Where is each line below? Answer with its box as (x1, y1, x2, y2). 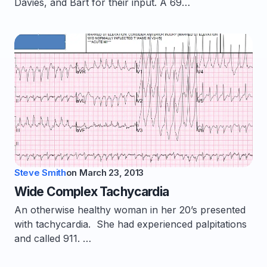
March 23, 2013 (79, 167, 144, 178)
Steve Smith (14, 167, 66, 178)
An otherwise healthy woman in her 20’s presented (14, 204, 246, 216)
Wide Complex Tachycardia (14, 184, 169, 199)
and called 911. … (14, 232, 91, 244)
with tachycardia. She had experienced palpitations (14, 218, 247, 230)
